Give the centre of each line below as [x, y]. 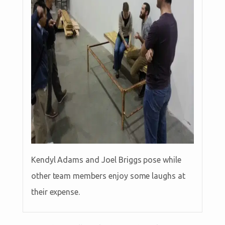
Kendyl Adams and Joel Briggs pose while [106, 160]
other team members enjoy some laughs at [108, 176]
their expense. [55, 192]
